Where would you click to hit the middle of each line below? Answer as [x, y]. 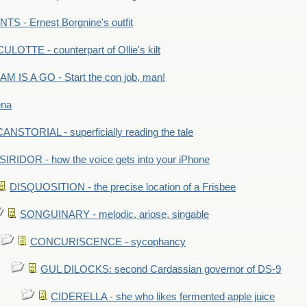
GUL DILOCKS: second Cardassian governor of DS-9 [161, 269]
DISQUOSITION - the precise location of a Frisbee [123, 187]
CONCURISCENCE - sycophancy [108, 242]
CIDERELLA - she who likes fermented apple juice [163, 297]
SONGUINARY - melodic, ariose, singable [114, 214]
